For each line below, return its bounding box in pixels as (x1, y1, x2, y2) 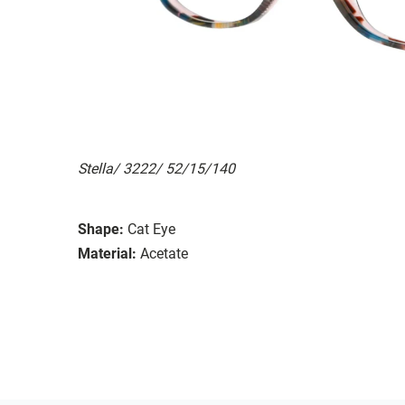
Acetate (140, 244, 188, 262)
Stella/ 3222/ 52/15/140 (78, 159, 235, 177)
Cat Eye (127, 220, 175, 238)
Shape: (78, 220, 124, 238)
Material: (78, 244, 137, 262)
